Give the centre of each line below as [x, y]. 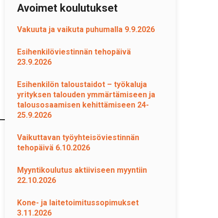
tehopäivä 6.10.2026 [54, 148]
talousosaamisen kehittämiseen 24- [83, 105]
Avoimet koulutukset [67, 8]
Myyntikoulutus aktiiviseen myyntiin [82, 170]
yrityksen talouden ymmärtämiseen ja [86, 95]
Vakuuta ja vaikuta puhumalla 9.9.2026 [86, 29]
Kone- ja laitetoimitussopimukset [78, 203]
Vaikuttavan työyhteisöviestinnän [78, 137]
